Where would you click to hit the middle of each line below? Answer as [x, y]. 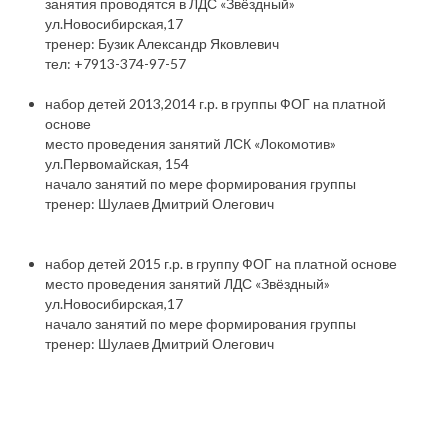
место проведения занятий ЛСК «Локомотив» [190, 143]
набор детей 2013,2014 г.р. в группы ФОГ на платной [215, 103]
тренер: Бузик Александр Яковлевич [162, 43]
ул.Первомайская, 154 [117, 163]
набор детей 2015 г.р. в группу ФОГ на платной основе [221, 263]
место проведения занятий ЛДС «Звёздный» [187, 283]
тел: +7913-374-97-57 [115, 63]
